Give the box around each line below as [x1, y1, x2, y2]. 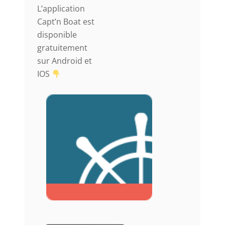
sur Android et [37, 55, 92, 67]
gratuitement [37, 42, 87, 54]
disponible [37, 29, 77, 41]
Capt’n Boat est [37, 16, 94, 28]
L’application [37, 3, 85, 15]
